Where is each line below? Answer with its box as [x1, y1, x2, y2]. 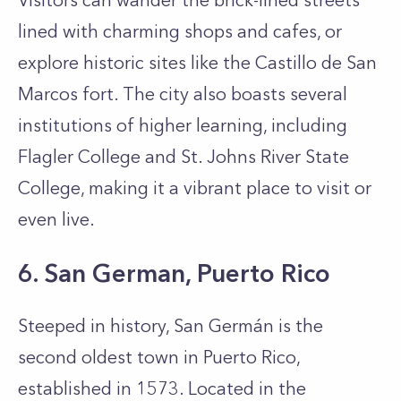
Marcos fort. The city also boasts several [18, 83, 347, 105]
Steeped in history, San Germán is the [18, 315, 323, 337]
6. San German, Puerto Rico [18, 258, 330, 288]
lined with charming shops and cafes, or [18, 21, 342, 42]
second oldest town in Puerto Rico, [18, 346, 300, 368]
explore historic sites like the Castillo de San [18, 52, 377, 73]
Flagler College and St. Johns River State [18, 146, 349, 167]
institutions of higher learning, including [18, 115, 347, 136]
